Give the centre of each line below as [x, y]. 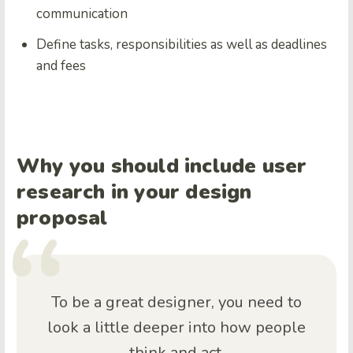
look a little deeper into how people [176, 327]
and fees [61, 65]
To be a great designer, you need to [176, 302]
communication [82, 13]
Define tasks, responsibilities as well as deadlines [182, 44]
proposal [62, 217]
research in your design [134, 191]
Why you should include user [162, 165]
